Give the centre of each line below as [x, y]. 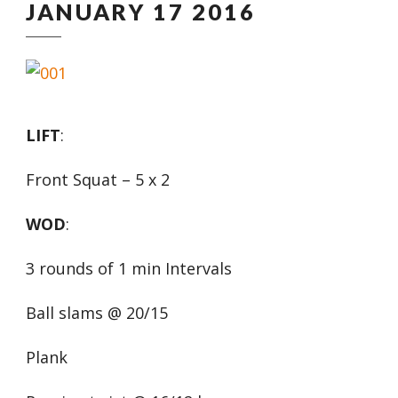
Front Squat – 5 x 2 [98, 179]
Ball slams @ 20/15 [97, 313]
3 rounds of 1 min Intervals [129, 268]
